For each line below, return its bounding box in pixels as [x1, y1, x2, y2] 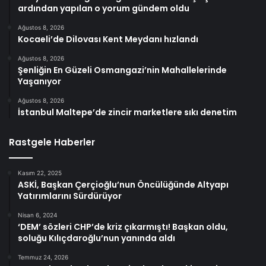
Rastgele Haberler [9, 135, 95, 148]
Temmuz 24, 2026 [18, 253, 68, 261]
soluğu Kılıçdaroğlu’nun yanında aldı [18, 232, 175, 244]
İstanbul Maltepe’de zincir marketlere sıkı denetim [18, 106, 237, 118]
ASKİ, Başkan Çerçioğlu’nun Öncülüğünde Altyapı [18, 178, 229, 191]
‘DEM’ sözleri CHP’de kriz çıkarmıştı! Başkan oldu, [18, 220, 228, 233]
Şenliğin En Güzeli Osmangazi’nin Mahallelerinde [18, 64, 227, 76]
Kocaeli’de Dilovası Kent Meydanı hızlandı [18, 33, 198, 45]
